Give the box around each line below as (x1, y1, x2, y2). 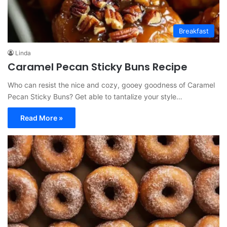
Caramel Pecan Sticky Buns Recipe (8, 60, 187, 74)
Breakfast (179, 27, 209, 35)
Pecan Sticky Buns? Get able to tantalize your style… (8, 92, 182, 101)
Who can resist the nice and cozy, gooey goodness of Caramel (8, 81, 215, 90)
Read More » (20, 113, 63, 123)
